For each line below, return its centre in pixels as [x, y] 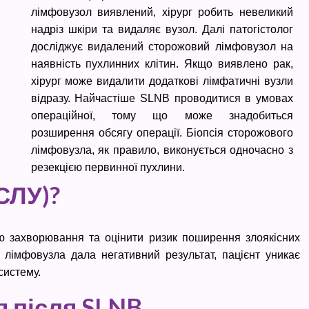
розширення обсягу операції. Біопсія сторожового [162, 133]
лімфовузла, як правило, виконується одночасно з [162, 150]
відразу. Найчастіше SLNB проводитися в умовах [162, 98]
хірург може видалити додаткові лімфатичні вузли [162, 81]
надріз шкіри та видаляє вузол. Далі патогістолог [162, 29]
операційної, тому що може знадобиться [162, 116]
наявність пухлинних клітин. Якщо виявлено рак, [162, 64]
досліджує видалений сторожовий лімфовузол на [162, 47]
